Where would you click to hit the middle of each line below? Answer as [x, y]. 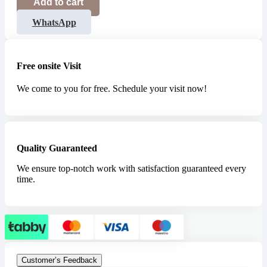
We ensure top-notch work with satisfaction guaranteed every [131, 169]
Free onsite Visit [49, 66]
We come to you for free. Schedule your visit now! [112, 89]
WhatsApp [54, 22]
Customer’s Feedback [59, 260]
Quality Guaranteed [57, 148]
